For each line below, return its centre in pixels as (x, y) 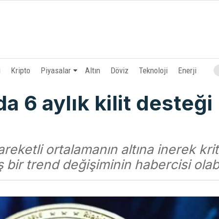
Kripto (21, 70)
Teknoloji (153, 70)
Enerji (187, 70)
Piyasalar (56, 70)
